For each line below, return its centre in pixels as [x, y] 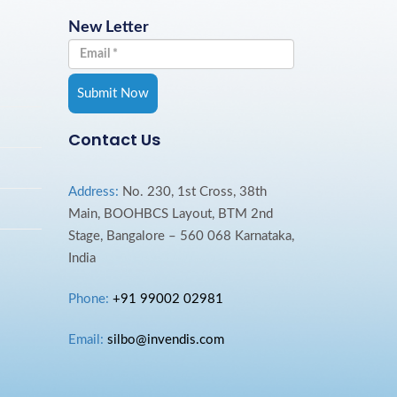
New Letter [108, 27]
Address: [93, 192]
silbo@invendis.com [165, 340]
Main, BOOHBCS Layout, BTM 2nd [170, 214]
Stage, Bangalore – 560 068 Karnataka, [181, 237]
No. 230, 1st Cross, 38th [192, 192]
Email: [86, 340]
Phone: [88, 300]
